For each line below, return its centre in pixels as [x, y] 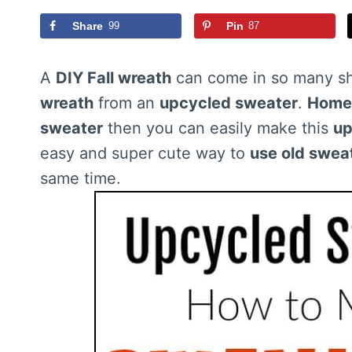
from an [126, 103]
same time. [81, 179]
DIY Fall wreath [114, 78]
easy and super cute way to [145, 154]
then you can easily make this [218, 128]
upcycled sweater [229, 103]
